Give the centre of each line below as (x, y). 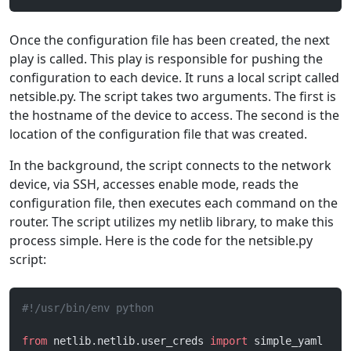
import (229, 341)
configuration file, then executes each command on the (174, 203)
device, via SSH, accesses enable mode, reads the (154, 184)
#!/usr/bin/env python (88, 308)
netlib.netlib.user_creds (128, 341)
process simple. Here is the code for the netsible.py (161, 241)
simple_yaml (285, 341)
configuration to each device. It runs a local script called (174, 78)
